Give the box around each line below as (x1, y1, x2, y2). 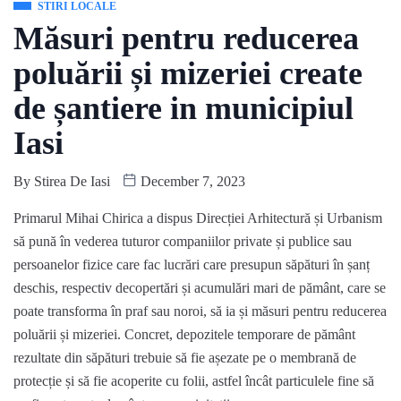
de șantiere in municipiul (13, 90, 354, 126)
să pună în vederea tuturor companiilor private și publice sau (13, 233, 352, 249)
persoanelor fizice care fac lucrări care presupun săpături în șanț (13, 256, 370, 272)
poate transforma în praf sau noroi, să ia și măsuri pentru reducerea (13, 303, 387, 319)
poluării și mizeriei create (13, 55, 363, 91)
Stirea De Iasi (34, 173, 110, 189)
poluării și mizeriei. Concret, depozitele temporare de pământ (13, 326, 355, 342)
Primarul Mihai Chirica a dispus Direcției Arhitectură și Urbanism (13, 209, 382, 226)
